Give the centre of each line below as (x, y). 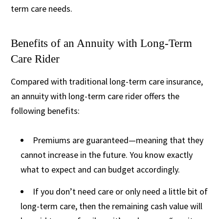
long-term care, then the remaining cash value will (112, 206)
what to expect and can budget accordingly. (100, 169)
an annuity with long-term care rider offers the (95, 96)
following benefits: (45, 110)
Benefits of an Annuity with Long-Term (102, 43)
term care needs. (42, 8)
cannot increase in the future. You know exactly (107, 154)
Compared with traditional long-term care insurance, (107, 81)
